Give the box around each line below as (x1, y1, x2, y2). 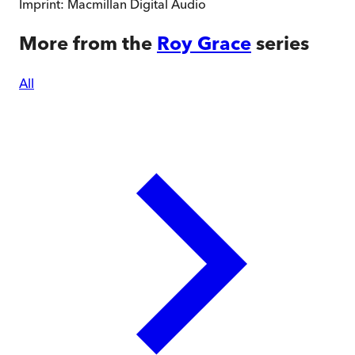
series (256, 32, 309, 55)
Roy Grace (157, 32, 251, 55)
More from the (19, 32, 152, 55)
